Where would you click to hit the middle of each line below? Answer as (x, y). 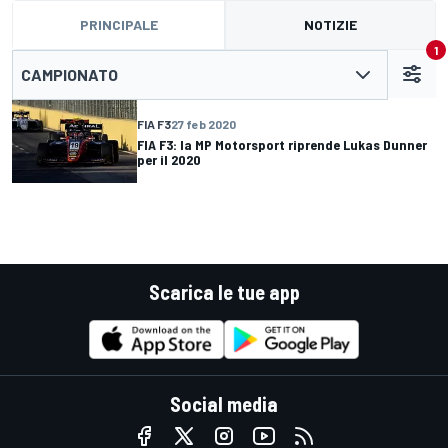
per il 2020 (169, 159)
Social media (224, 404)
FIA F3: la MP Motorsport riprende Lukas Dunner (282, 144)
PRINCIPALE (118, 24)
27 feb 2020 (203, 123)
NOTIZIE (330, 24)
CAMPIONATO (69, 74)
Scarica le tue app (224, 292)
